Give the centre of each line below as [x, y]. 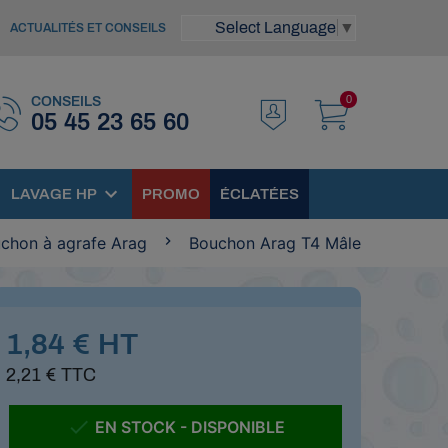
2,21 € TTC [50, 375]
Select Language [275, 28]
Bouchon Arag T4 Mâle [275, 243]
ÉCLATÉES [259, 194]
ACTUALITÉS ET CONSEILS [88, 28]
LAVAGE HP [54, 194]
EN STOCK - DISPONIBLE [187, 427]
